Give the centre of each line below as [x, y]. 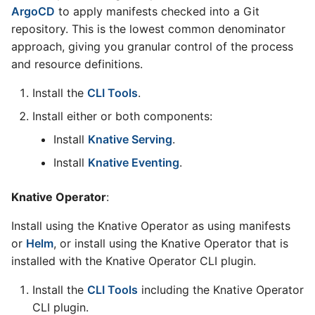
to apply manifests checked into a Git [157, 11]
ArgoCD [33, 11]
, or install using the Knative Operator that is [171, 243]
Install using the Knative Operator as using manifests [151, 226]
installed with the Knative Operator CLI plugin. [134, 261]
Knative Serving [130, 139]
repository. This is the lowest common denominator [148, 29]
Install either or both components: [122, 116]
